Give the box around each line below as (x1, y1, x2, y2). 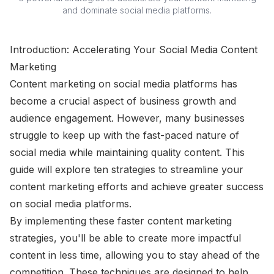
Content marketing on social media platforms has (10, 78, 237, 91)
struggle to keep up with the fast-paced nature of (10, 129, 239, 142)
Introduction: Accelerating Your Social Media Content (10, 43, 257, 56)
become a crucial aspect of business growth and (10, 95, 236, 108)
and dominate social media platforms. (62, 5, 212, 16)
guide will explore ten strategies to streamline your (10, 163, 243, 176)
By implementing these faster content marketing (10, 215, 232, 228)
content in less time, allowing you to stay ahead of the (10, 249, 260, 262)
